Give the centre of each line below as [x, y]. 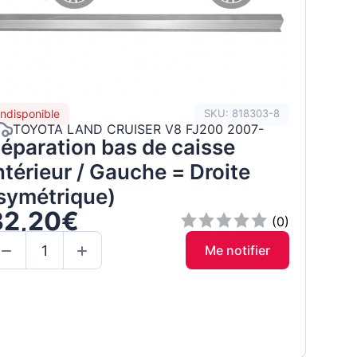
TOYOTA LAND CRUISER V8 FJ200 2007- [138, 129]
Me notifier [237, 251]
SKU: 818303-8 [241, 114]
